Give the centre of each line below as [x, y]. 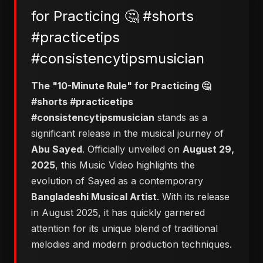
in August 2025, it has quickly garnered [118, 213]
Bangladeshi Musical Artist [94, 197]
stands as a [181, 117]
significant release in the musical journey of [127, 133]
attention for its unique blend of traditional [124, 228]
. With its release [193, 197]
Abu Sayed [57, 149]
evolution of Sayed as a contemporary [117, 181]
